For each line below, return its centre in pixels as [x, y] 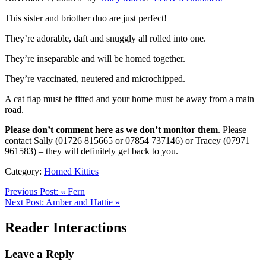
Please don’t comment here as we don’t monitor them [111, 129]
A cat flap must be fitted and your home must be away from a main [129, 99]
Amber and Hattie [80, 202]
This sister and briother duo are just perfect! [86, 18]
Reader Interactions [66, 227]
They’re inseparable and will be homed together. [95, 58]
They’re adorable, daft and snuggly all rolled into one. [105, 38]
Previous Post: [33, 191]
